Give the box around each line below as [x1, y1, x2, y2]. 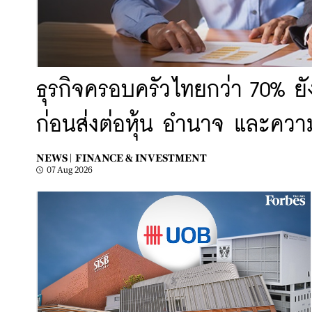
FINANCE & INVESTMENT [75, 152, 207, 164]
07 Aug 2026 [47, 165, 93, 175]
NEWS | [36, 152, 72, 164]
